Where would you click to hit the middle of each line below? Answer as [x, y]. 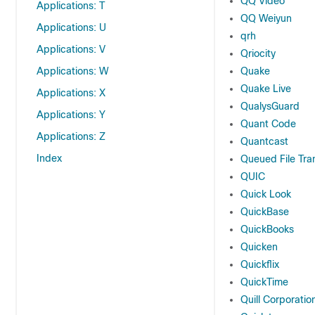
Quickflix [260, 264]
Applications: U [71, 27]
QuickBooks [267, 229]
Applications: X [71, 93]
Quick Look [266, 194]
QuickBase [265, 212]
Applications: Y [71, 115]
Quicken [259, 247]
